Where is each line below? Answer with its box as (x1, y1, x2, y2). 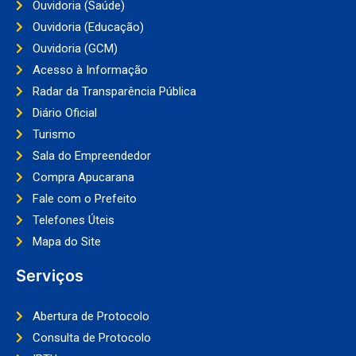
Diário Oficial (32, 105, 97, 120)
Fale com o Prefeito (32, 191, 137, 206)
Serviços (16, 265, 83, 285)
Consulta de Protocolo (32, 330, 151, 345)
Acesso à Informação (32, 62, 148, 77)
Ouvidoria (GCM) (32, 41, 118, 56)
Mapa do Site (32, 234, 101, 249)
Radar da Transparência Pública (32, 83, 196, 99)
